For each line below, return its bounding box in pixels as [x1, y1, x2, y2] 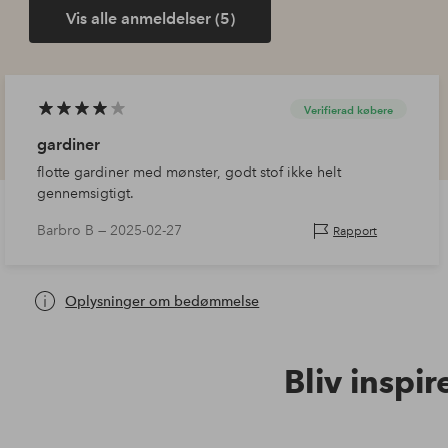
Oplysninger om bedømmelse [65, 292, 260, 311]
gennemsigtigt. [37, 184, 135, 203]
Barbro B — [37, 221, 111, 240]
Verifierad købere [304, 102, 394, 117]
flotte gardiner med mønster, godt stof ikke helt [37, 163, 342, 182]
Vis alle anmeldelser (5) [65, 9, 235, 29]
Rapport [333, 223, 378, 239]
